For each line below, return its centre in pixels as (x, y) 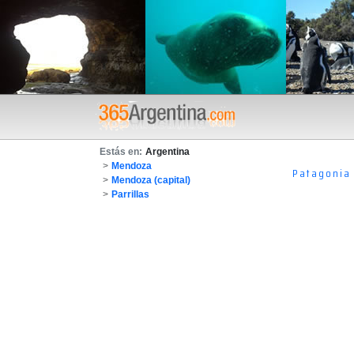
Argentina (168, 152)
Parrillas (130, 194)
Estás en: (121, 152)
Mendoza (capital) (151, 180)
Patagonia (322, 173)
